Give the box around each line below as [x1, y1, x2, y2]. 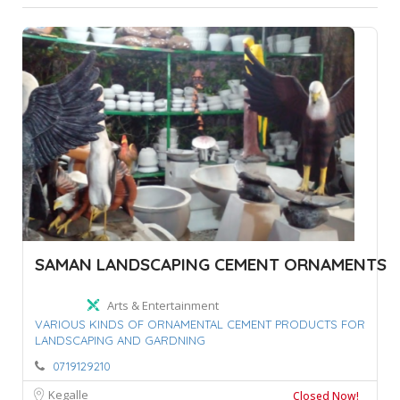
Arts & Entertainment [107, 296, 219, 313]
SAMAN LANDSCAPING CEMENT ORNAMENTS [35, 253, 387, 275]
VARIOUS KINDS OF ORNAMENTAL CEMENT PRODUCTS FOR [35, 316, 365, 331]
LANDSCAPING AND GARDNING [35, 332, 205, 347]
